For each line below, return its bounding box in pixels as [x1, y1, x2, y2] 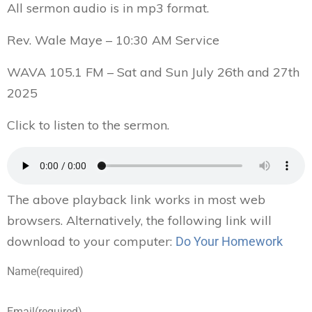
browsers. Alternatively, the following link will [7, 212, 272, 228]
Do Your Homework [175, 234, 283, 249]
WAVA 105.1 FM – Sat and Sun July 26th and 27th [7, 64, 299, 80]
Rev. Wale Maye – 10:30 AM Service [7, 32, 219, 48]
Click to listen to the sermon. [7, 117, 169, 133]
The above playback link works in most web [7, 192, 265, 208]
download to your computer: [7, 233, 175, 249]
